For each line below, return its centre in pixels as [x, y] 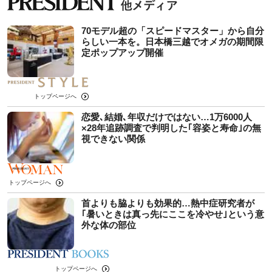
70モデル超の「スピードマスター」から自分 [173, 31]
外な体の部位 [109, 225]
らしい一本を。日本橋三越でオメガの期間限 [172, 42]
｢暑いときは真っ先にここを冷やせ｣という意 [173, 214]
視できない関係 [113, 139]
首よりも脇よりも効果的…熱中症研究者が [168, 203]
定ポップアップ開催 [122, 53]
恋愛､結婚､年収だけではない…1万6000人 [167, 117]
